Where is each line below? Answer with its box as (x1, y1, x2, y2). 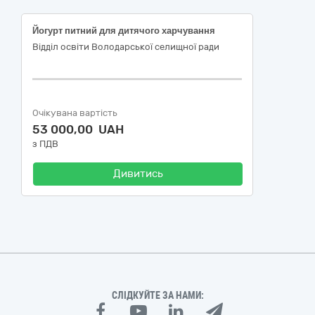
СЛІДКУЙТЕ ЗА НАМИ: (111, 290, 204, 301)
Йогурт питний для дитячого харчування (32, 25, 215, 36)
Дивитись (112, 167, 163, 180)
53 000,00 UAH (32, 122, 124, 136)
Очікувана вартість (32, 108, 117, 118)
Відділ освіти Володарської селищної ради (32, 41, 219, 52)
